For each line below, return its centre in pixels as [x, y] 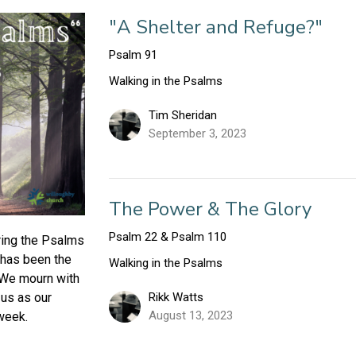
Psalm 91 [133, 54]
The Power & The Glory [211, 209]
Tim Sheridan [183, 115]
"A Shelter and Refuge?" [216, 27]
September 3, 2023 [198, 133]
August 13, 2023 [191, 315]
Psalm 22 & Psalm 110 [168, 236]
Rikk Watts [176, 297]
